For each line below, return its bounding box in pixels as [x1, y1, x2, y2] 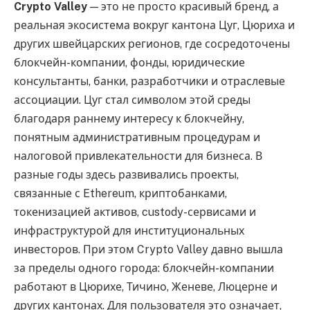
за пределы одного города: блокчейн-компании [14, 261, 274, 275]
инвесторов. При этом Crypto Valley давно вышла [14, 242, 283, 256]
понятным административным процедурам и [14, 130, 260, 144]
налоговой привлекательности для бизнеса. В [14, 149, 262, 163]
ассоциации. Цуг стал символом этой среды [14, 93, 250, 107]
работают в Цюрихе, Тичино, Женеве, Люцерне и [14, 280, 277, 293]
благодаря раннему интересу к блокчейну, [14, 111, 244, 125]
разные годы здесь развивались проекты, [14, 167, 239, 181]
